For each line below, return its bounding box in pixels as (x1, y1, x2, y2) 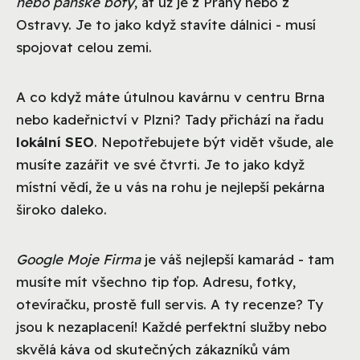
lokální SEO (16, 133, 94, 150)
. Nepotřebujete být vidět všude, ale (94, 133, 333, 150)
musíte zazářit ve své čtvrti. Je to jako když (16, 155, 305, 173)
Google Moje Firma (16, 250, 141, 268)
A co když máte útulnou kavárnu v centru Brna (16, 88, 325, 105)
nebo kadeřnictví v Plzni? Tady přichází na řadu (16, 110, 324, 128)
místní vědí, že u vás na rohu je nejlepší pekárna (16, 178, 325, 195)
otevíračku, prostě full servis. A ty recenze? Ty (16, 295, 323, 313)
